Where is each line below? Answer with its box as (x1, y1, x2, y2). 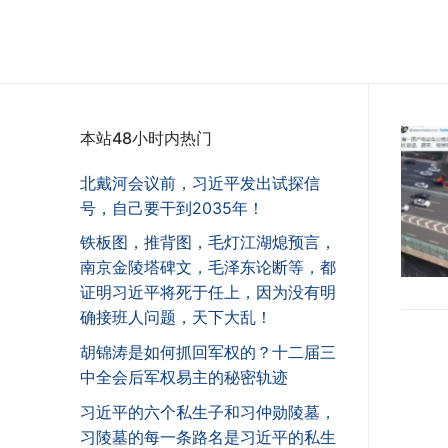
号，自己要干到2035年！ (80, 197, 264, 218)
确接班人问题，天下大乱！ (80, 307, 272, 328)
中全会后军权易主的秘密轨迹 (80, 367, 288, 388)
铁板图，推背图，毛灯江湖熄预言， (80, 232, 336, 253)
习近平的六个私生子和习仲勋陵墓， (80, 401, 336, 422)
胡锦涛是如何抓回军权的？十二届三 (80, 342, 336, 363)
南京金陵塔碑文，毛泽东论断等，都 (80, 257, 336, 278)
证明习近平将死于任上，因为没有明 (80, 282, 336, 303)
